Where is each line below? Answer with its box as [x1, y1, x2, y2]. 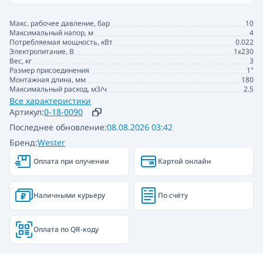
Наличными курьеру [33, 190, 105, 200]
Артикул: [9, 106, 44, 117]
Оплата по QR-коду [33, 224, 99, 234]
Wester [38, 136, 65, 148]
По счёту [158, 190, 188, 200]
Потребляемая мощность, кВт [9, 36, 113, 47]
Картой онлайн [158, 156, 211, 166]
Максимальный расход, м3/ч [9, 83, 107, 94]
